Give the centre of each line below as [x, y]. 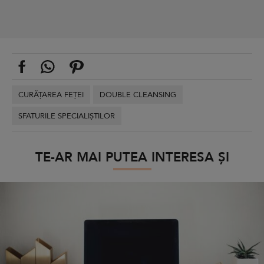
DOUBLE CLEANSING [138, 95]
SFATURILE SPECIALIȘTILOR [67, 116]
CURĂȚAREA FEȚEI [51, 95]
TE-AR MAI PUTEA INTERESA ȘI [132, 157]
